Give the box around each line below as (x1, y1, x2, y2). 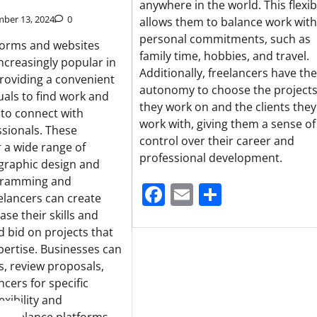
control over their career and (139, 133, 294, 149)
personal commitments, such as (139, 31, 311, 47)
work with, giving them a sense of (139, 116, 316, 132)
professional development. (139, 150, 282, 166)
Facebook (164, 179, 266, 210)
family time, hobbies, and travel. (139, 48, 309, 64)
